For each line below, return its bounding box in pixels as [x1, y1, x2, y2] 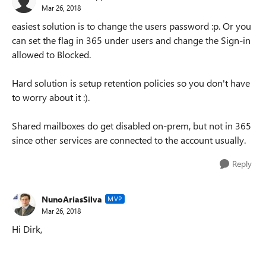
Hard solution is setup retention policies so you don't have [12, 77, 250, 89]
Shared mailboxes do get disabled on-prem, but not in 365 [12, 119, 251, 132]
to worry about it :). [12, 91, 90, 103]
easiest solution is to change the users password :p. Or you [12, 20, 251, 32]
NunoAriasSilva [42, 193, 102, 205]
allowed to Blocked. [12, 48, 93, 61]
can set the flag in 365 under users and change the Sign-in [12, 34, 251, 46]
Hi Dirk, [12, 223, 42, 235]
